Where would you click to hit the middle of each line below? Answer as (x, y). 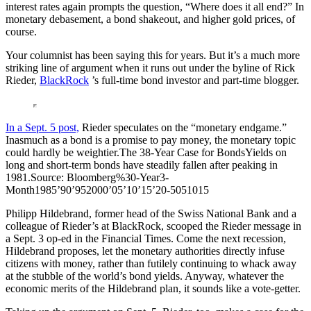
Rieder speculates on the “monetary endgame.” (183, 127)
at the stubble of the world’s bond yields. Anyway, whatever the (145, 276)
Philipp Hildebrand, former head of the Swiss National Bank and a (151, 213)
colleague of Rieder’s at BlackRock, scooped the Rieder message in (153, 226)
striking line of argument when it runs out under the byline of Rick (150, 67)
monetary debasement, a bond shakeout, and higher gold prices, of (150, 19)
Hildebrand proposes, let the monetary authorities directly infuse (145, 251)
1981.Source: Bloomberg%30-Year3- (87, 177)
